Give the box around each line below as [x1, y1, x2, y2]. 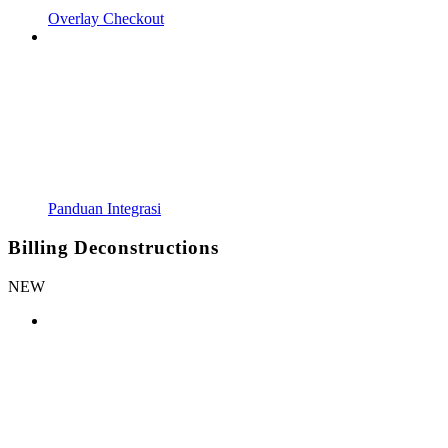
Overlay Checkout [48, 10, 164, 28]
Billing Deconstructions [8, 236, 219, 258]
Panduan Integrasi [48, 200, 161, 218]
